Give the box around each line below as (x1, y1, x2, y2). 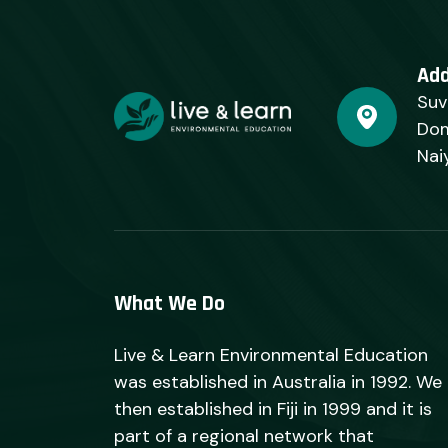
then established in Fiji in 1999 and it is (114, 397, 432, 421)
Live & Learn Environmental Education (114, 343, 428, 367)
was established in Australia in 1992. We (114, 370, 442, 394)
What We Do (114, 290, 225, 318)
